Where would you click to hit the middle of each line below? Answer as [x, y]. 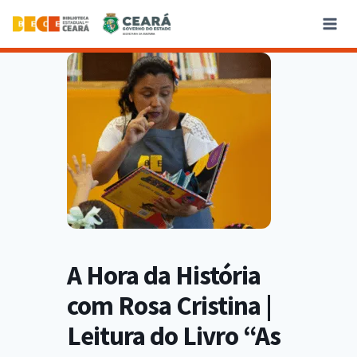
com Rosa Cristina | [169, 306]
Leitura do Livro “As [174, 336]
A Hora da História [164, 275]
